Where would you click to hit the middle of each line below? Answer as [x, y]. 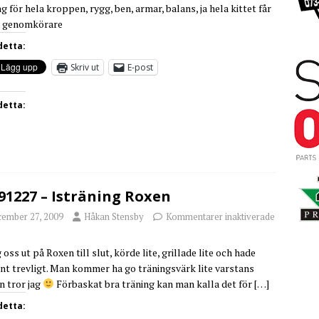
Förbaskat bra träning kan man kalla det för [154, 283]
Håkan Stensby [114, 216]
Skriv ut [85, 67]
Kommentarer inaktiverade [220, 216]
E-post [140, 67]
